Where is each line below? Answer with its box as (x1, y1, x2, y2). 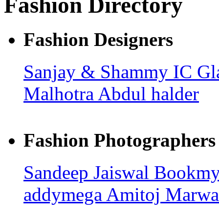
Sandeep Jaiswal (23, 161, 154, 183)
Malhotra (23, 83, 98, 105)
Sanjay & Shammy (23, 61, 173, 83)
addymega (23, 183, 106, 205)
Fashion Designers (23, 29, 173, 50)
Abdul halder (98, 83, 199, 105)
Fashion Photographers (23, 129, 216, 151)
